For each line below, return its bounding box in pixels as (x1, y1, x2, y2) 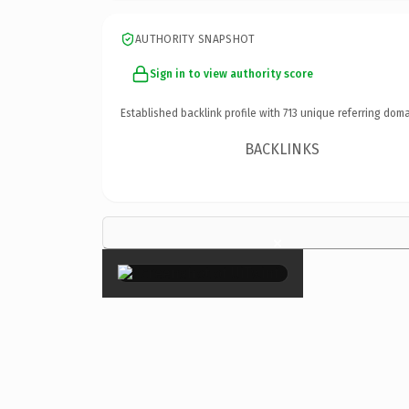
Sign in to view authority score (150, 67, 313, 80)
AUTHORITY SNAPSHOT (135, 32, 256, 46)
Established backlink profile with (121, 106, 283, 120)
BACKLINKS (245, 140, 320, 158)
